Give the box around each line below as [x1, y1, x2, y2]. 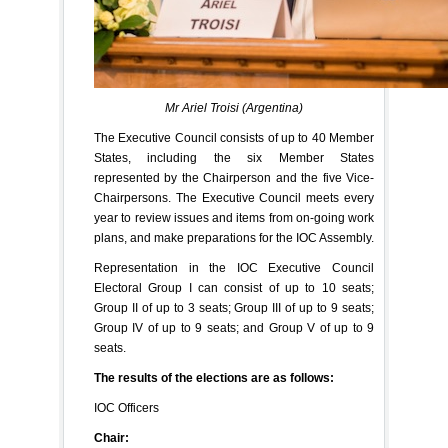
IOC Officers [94, 401, 159, 416]
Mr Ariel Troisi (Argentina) [165, 101, 303, 116]
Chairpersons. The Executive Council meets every [94, 191, 374, 206]
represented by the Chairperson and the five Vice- [94, 171, 374, 186]
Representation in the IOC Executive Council [94, 261, 374, 276]
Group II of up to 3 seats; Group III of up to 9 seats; [94, 301, 374, 316]
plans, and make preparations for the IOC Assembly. [94, 231, 374, 246]
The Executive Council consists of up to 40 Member [94, 131, 374, 146]
